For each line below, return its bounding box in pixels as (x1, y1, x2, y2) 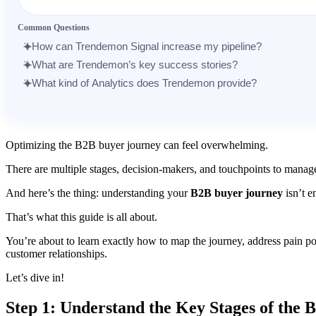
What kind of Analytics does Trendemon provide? (32, 76, 257, 89)
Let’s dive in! (6, 271, 64, 284)
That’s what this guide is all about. (6, 210, 157, 223)
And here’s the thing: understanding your (6, 186, 190, 199)
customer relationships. (6, 247, 107, 260)
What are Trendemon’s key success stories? (32, 58, 238, 71)
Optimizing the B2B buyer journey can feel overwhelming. (6, 138, 268, 151)
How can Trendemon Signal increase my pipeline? (32, 39, 262, 52)
